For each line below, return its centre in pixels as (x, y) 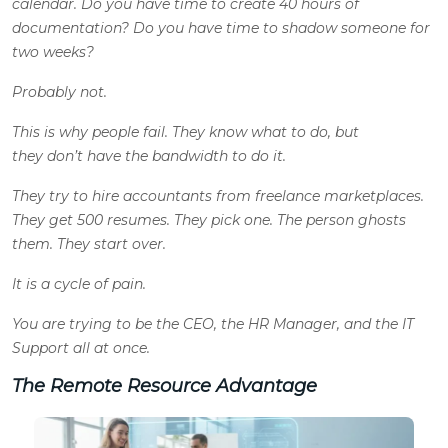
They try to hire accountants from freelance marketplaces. (218, 196)
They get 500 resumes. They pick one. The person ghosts (209, 220)
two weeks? (53, 52)
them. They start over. (89, 244)
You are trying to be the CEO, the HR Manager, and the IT (213, 324)
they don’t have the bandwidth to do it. (149, 156)
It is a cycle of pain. (79, 284)
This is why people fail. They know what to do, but (185, 132)
